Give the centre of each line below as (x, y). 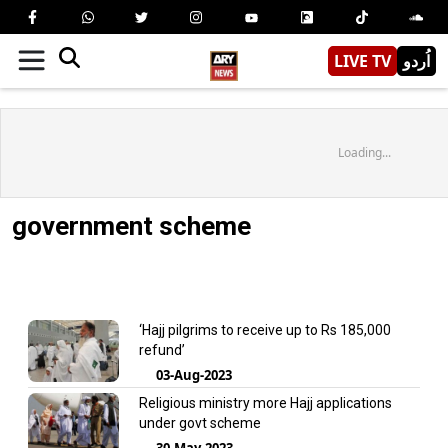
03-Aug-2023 (193, 374)
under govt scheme (199, 422)
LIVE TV (362, 60)
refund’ (161, 349)
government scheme (131, 225)
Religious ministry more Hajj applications (265, 402)
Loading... (364, 152)
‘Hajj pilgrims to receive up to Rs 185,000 (264, 329)
